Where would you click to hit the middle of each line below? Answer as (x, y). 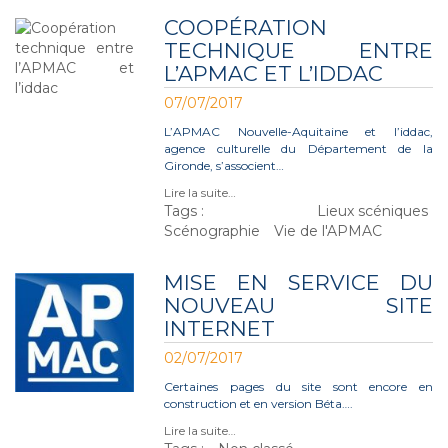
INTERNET (220, 328)
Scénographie (212, 231)
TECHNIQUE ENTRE (298, 50)
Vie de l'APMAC (328, 231)
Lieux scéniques (372, 211)
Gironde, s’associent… (224, 165)
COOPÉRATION (246, 27)
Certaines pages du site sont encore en (298, 386)
